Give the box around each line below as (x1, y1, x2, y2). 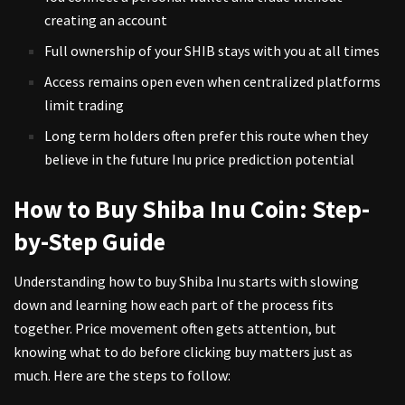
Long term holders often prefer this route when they (44, 126, 369, 145)
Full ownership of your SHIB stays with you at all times (44, 41, 381, 60)
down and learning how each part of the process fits (14, 296, 334, 315)
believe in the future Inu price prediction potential (44, 149, 355, 168)
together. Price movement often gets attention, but (14, 319, 336, 338)
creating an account (44, 10, 168, 29)
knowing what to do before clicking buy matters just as (14, 343, 353, 362)
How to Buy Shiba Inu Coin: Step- (14, 193, 370, 224)
